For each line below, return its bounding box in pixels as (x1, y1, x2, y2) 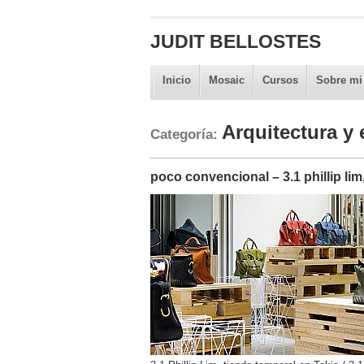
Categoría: (149, 125, 222, 142)
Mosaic (208, 74, 245, 86)
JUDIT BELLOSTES (149, 31, 321, 52)
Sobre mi (315, 74, 362, 86)
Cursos (262, 74, 298, 86)
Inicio (162, 74, 191, 86)
